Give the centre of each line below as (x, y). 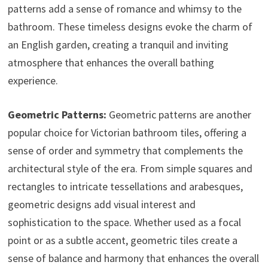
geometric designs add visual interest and (101, 205)
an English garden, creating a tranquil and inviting (118, 45)
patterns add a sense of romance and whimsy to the (124, 9)
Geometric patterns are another (179, 115)
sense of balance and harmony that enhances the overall (133, 258)
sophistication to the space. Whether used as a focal (124, 223)
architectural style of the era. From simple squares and (130, 169)
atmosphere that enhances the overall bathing (111, 63)
